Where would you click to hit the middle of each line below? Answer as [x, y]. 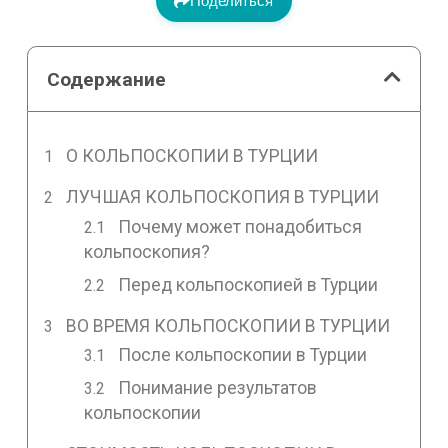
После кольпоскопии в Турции [243, 355]
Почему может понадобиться [240, 226]
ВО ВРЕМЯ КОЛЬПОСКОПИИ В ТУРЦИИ [228, 325]
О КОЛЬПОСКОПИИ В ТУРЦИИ [192, 155]
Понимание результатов [218, 388]
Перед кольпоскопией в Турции [248, 284]
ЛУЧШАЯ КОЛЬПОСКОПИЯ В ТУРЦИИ [223, 196]
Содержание [107, 79]
